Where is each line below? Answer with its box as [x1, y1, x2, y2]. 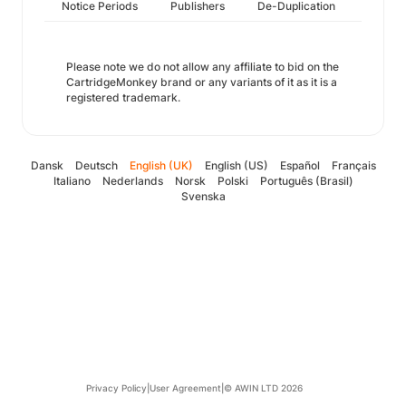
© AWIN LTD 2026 [223, 382, 303, 393]
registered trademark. [66, 91, 180, 104]
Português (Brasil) [259, 174, 353, 188]
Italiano [53, 174, 91, 188]
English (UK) [129, 159, 193, 172]
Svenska [180, 189, 226, 203]
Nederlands [101, 174, 163, 188]
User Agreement [149, 382, 221, 393]
